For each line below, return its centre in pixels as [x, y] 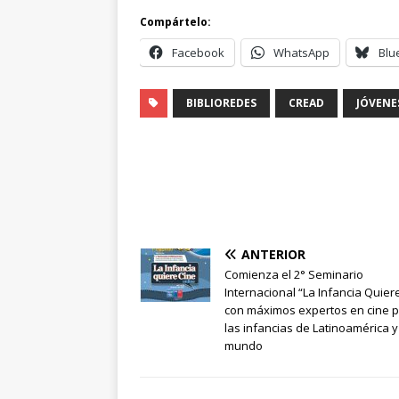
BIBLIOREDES [221, 103]
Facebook [198, 53]
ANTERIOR [273, 255]
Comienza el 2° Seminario [294, 275]
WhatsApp [301, 53]
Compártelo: [175, 22]
